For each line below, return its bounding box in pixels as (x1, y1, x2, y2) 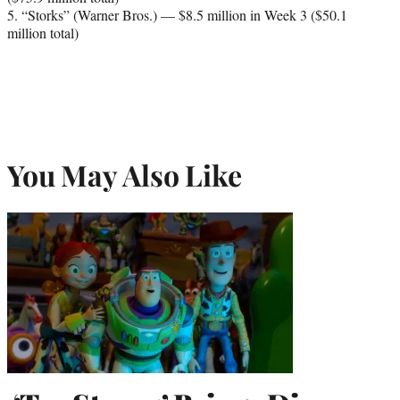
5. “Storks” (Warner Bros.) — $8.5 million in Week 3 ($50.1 (7, 5, 347, 25)
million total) (7, 23, 79, 43)
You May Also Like (7, 154, 242, 194)
